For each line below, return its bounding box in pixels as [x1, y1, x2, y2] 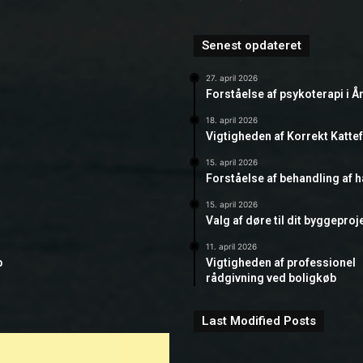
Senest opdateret [202, 37, 301, 53]
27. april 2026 [206, 72, 258, 83]
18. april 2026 [206, 114, 258, 125]
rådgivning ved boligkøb [206, 271, 336, 284]
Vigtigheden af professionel [206, 255, 356, 269]
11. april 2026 [206, 241, 257, 251]
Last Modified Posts [202, 313, 316, 328]
